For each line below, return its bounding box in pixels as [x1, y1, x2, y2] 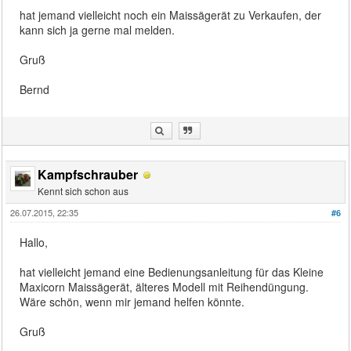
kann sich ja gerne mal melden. [20, 21, 175, 38]
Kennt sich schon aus [38, 183, 129, 197]
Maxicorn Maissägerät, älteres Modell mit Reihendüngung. [20, 278, 309, 295]
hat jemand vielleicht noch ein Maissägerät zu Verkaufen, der [20, 6, 322, 23]
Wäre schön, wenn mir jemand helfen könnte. [20, 293, 245, 309]
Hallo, [20, 233, 49, 250]
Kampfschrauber [38, 165, 139, 183]
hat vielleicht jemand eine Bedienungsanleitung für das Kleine [20, 263, 324, 280]
